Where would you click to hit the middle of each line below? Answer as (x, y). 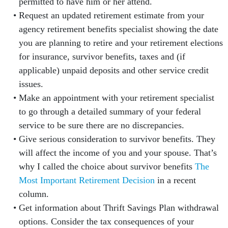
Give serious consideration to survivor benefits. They (117, 139)
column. (34, 194)
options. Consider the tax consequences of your (106, 221)
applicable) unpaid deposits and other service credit (113, 70)
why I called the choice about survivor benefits (107, 166)
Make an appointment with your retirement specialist (116, 98)
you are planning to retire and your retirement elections (121, 43)
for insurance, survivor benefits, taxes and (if (102, 56)
